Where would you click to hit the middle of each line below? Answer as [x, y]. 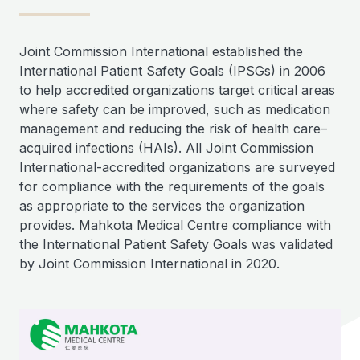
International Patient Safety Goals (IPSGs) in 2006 [172, 71]
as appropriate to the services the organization [162, 206]
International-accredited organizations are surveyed [177, 168]
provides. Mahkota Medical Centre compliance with [175, 225]
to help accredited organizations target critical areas [177, 90]
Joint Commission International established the [161, 52]
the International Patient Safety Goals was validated [176, 245]
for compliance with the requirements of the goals [172, 187]
